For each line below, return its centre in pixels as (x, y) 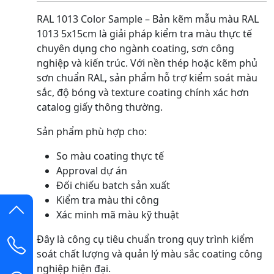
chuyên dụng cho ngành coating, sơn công (135, 48)
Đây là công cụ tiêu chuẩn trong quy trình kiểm (145, 239)
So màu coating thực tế (110, 156)
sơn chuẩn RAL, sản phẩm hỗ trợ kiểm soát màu (147, 78)
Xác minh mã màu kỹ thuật (118, 215)
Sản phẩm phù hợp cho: (92, 131)
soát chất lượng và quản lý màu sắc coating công (150, 254)
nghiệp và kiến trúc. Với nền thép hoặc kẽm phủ (147, 63)
